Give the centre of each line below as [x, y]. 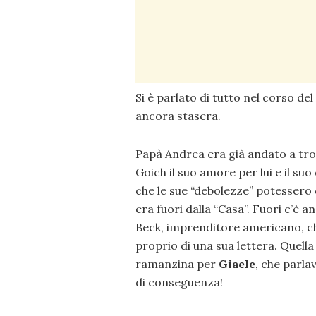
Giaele [237, 264]
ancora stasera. [178, 116]
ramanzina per [177, 264]
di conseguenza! [179, 282]
